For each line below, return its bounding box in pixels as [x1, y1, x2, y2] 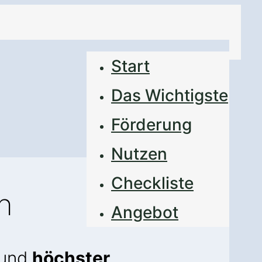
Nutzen [111, 144, 167, 164]
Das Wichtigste [111, 85, 228, 105]
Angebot [111, 202, 178, 222]
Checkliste [111, 173, 194, 193]
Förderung [111, 115, 192, 135]
